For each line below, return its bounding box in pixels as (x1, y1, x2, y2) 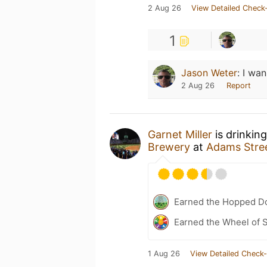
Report (226, 80, 251, 90)
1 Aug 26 (148, 249, 180, 258)
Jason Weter (181, 66, 237, 79)
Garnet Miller (148, 128, 212, 141)
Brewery (148, 140, 190, 153)
